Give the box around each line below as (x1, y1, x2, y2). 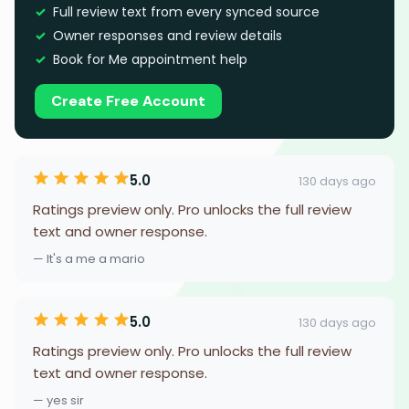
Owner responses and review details (53, 26, 282, 45)
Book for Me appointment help (53, 50, 247, 68)
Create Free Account (51, 91, 205, 110)
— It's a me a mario (33, 250, 145, 267)
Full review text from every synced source (53, 3, 320, 21)
